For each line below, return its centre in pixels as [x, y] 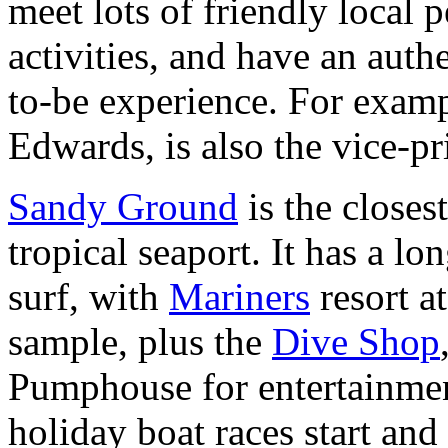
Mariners [239, 297]
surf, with [88, 297]
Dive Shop [356, 342]
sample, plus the [140, 342]
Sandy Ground [123, 207]
